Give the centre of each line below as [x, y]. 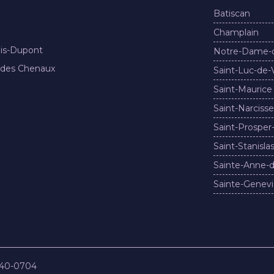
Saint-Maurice [243, 90]
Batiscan [232, 14]
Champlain [236, 33]
